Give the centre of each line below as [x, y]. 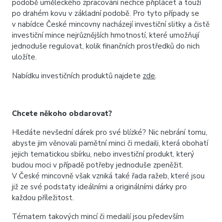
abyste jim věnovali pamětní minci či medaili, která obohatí [110, 143]
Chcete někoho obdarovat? [62, 113]
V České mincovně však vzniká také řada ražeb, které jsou [108, 176]
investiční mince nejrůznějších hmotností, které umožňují [106, 35]
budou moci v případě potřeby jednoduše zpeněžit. [98, 165]
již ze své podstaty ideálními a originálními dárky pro [99, 187]
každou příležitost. [43, 198]
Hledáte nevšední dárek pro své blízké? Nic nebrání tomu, [110, 132]
